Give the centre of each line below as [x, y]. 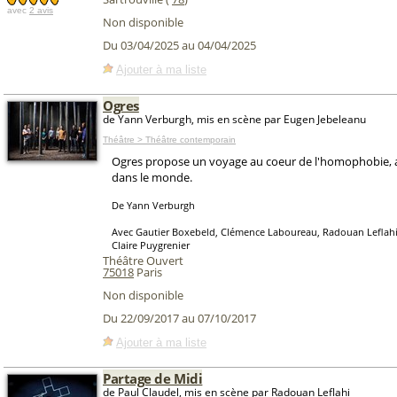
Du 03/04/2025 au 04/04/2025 [179, 46]
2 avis [41, 10]
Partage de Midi [153, 378]
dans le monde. [152, 177]
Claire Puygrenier [151, 245]
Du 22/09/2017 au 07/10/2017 [179, 319]
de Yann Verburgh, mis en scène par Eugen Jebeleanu [234, 119]
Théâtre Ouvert [143, 261]
